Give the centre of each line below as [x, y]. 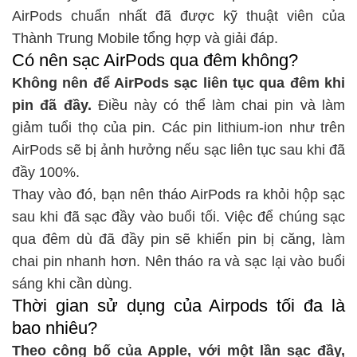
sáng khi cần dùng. [72, 284]
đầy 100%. [46, 173]
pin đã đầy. [55, 106]
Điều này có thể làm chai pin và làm [222, 106]
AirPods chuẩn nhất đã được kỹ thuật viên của [178, 16]
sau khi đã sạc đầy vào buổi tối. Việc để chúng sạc [178, 217]
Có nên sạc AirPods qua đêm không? [155, 61]
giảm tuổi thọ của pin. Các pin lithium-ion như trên [178, 128]
